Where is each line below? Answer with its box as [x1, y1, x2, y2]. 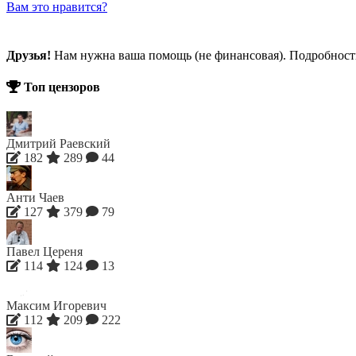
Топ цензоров [21, 79, 100, 94]
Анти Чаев [6, 190, 64, 204]
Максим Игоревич [6, 298, 106, 312]
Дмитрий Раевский [6, 136, 110, 150]
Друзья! [6, 48, 51, 63]
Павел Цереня [6, 244, 83, 258]
